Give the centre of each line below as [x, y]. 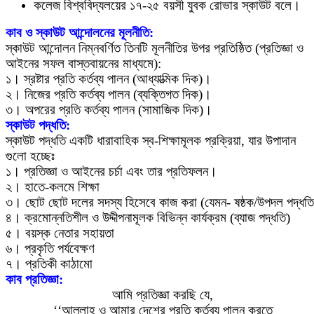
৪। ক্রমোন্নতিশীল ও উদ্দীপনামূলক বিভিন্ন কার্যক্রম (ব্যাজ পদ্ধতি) [148, 217]
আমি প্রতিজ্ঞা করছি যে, [163, 294]
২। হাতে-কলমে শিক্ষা [53, 186]
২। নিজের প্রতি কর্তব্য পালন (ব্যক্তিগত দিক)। [109, 94]
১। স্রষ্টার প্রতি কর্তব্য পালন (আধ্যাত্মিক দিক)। [109, 78]
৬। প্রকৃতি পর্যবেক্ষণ [50, 248]
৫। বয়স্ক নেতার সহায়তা [60, 233]
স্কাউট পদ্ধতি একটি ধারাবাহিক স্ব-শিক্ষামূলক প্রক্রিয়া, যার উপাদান [151, 140]
